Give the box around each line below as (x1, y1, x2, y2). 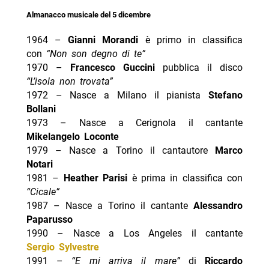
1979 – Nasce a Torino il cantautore (26, 144, 216, 156)
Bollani (26, 103, 56, 115)
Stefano (208, 89, 243, 101)
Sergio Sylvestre (26, 241, 99, 253)
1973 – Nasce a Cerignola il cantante (26, 116, 243, 128)
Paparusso (26, 213, 73, 225)
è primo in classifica (138, 34, 243, 46)
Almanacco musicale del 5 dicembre (26, 10, 151, 20)
